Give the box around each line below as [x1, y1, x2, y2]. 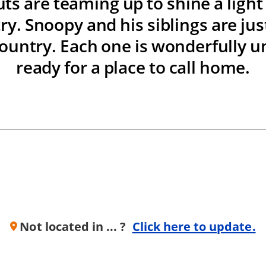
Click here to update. [132, 218, 256, 235]
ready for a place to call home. [15, 56, 251, 79]
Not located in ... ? [20, 218, 126, 235]
